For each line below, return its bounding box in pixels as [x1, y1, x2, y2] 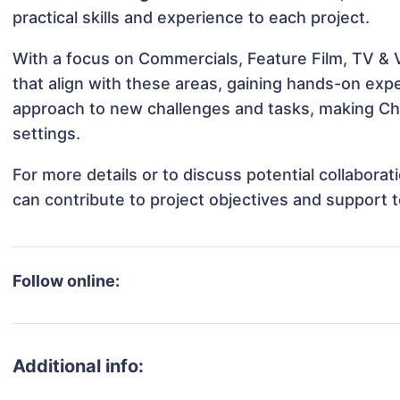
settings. [12, 124, 81, 144]
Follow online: [12, 271, 121, 291]
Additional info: [12, 355, 145, 378]
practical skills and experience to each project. [12, 8, 371, 28]
